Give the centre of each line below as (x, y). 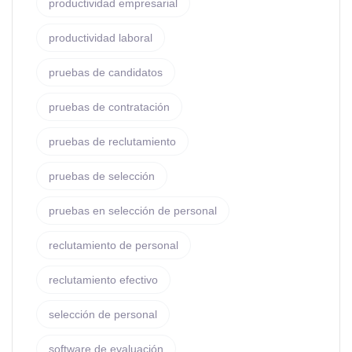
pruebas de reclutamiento (112, 141)
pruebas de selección (102, 176)
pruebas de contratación (109, 107)
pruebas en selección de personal (133, 211)
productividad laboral (101, 38)
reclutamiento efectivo (103, 280)
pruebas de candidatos (106, 72)
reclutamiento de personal (114, 245)
